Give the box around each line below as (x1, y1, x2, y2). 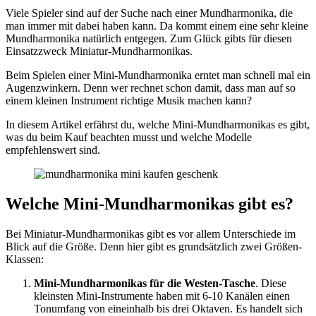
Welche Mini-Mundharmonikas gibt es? (6, 194, 293, 213)
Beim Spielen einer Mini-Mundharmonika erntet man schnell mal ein (6, 68, 310, 81)
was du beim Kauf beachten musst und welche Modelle (6, 130, 252, 143)
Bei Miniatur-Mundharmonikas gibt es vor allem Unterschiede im (6, 227, 296, 240)
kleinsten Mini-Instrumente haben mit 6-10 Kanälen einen (34, 289, 290, 302)
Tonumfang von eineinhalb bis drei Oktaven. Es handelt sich (34, 302, 303, 315)
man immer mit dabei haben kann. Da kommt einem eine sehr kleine (6, 19, 308, 32)
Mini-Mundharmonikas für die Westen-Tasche (34, 276, 255, 289)
